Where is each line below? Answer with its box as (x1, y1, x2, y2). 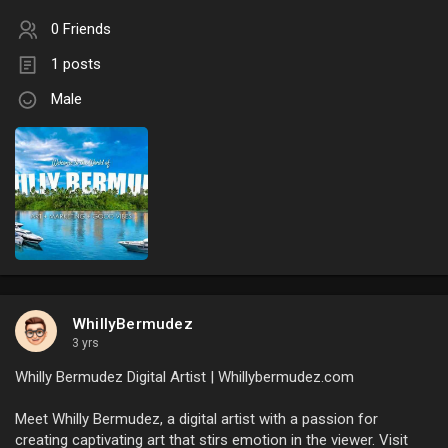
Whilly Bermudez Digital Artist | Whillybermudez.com (15, 368, 354, 387)
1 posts (51, 55, 101, 74)
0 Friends (51, 20, 111, 39)
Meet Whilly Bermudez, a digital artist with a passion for (15, 410, 378, 429)
